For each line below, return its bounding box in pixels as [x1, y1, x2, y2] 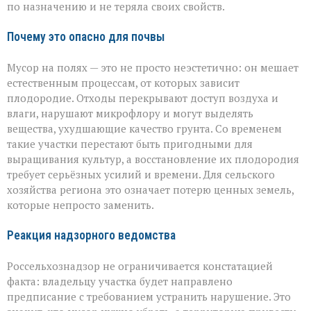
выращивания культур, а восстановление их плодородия [7, 151, 299, 166]
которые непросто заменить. [7, 197, 154, 212]
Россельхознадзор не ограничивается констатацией [7, 258, 273, 273]
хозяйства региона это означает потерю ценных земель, [7, 182, 294, 196]
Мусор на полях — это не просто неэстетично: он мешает [7, 60, 299, 74]
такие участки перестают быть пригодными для [7, 136, 253, 151]
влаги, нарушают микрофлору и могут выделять [7, 106, 253, 120]
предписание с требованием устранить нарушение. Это [7, 289, 291, 303]
